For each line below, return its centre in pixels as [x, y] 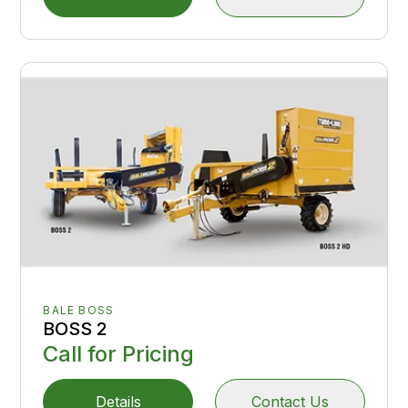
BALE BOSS [79, 311]
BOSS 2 [76, 329]
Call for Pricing [119, 354]
